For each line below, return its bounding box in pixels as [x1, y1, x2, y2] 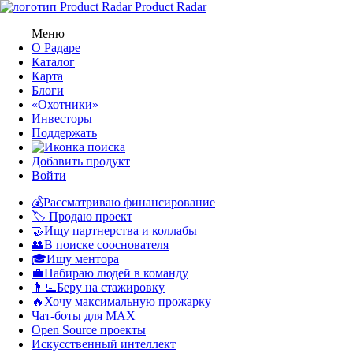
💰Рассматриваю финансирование [32, 195, 215, 209]
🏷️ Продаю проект [32, 210, 132, 223]
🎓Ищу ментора [32, 252, 119, 266]
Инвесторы [32, 112, 92, 125]
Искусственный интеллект [32, 337, 176, 351]
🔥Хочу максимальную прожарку [32, 295, 211, 308]
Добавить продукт [32, 154, 130, 168]
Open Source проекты [32, 323, 146, 336]
